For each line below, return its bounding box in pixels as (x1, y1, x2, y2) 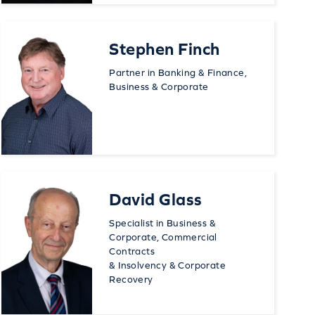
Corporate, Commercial (109, 231, 217, 243)
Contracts (109, 245, 155, 257)
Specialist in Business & (109, 217, 216, 229)
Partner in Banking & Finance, (109, 66, 247, 78)
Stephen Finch (109, 39, 220, 58)
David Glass (109, 189, 202, 209)
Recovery (109, 273, 153, 285)
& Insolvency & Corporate (109, 259, 226, 271)
